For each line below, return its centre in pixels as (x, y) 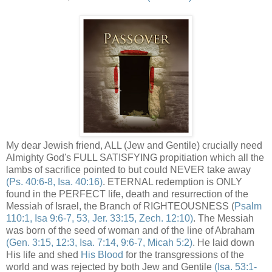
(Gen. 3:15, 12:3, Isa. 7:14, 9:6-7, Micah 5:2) (99, 242)
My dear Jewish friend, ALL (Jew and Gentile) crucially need (134, 145)
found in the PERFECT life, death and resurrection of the (127, 194)
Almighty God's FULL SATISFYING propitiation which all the (135, 157)
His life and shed (43, 254)
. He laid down (223, 242)
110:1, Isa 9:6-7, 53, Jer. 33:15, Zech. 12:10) (100, 218)
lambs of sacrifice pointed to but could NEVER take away (128, 169)
